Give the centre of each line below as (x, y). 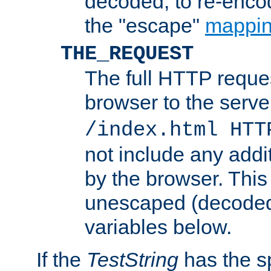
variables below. (158, 227)
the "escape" (145, 25)
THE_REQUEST (127, 54)
